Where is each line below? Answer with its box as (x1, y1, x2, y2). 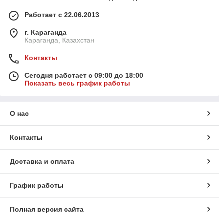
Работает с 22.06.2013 (24, 11, 99, 19)
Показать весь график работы (24, 79, 130, 88)
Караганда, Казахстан (24, 36, 94, 44)
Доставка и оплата (10, 157, 74, 166)
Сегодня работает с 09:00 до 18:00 (24, 71, 143, 80)
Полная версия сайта (10, 205, 84, 214)
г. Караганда (24, 28, 66, 37)
